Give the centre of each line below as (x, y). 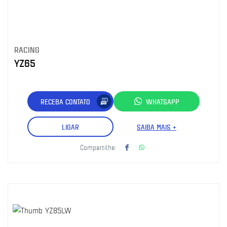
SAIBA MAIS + (157, 127)
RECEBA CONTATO (65, 101)
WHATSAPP (163, 101)
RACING (27, 49)
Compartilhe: (98, 147)
